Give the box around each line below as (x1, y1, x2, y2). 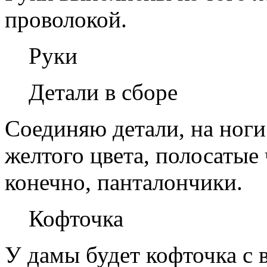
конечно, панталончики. (5, 169, 243, 195)
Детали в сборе (29, 79, 178, 105)
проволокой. (5, 6, 127, 32)
